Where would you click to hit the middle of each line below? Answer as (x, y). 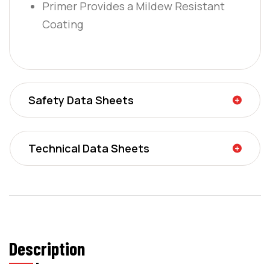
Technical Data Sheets (89, 149)
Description (47, 249)
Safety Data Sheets (81, 100)
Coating (63, 24)
